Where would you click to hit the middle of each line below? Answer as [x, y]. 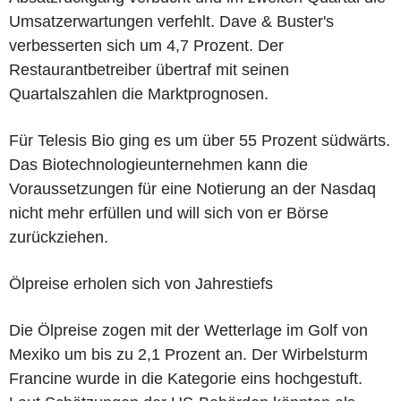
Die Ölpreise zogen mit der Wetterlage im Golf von [188, 330]
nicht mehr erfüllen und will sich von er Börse [169, 213]
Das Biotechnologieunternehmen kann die [158, 164]
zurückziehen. [59, 237]
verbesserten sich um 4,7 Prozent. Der [146, 45]
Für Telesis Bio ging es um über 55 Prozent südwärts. [200, 140]
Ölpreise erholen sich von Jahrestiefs [141, 283]
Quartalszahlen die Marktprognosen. [139, 94]
